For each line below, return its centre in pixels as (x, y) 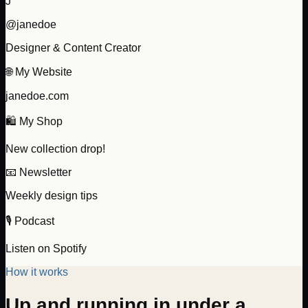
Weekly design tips (52, 195)
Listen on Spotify (46, 248)
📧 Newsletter (38, 172)
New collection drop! (55, 148)
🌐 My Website (39, 71)
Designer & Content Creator (73, 47)
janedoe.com (37, 96)
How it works (37, 272)
